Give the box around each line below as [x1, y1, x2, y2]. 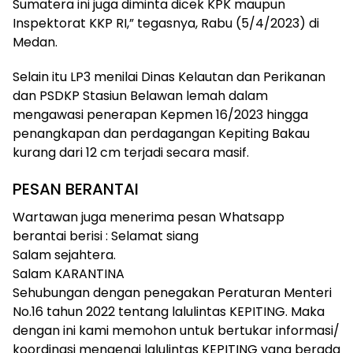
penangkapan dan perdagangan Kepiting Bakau [13, 124, 310, 143]
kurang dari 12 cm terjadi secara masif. [13, 143, 249, 162]
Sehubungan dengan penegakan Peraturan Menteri [13, 284, 332, 302]
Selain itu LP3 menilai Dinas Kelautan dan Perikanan [13, 68, 325, 86]
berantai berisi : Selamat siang [13, 227, 199, 245]
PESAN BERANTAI [13, 178, 139, 200]
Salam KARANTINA [13, 265, 124, 283]
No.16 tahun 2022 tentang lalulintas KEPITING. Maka [13, 303, 325, 321]
